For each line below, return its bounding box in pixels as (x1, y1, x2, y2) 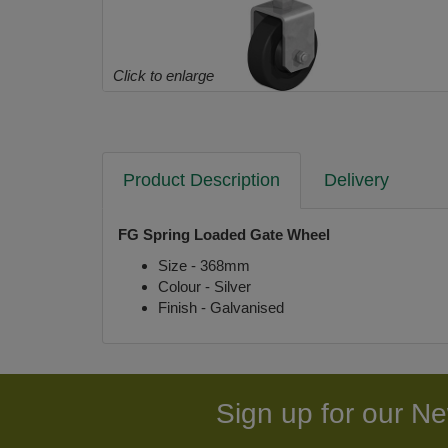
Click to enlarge (113, 67, 214, 85)
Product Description (123, 170, 280, 191)
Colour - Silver (158, 278, 251, 296)
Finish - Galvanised (158, 299, 284, 317)
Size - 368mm (158, 257, 250, 275)
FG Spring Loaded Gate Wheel (118, 226, 330, 244)
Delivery (324, 170, 389, 191)
